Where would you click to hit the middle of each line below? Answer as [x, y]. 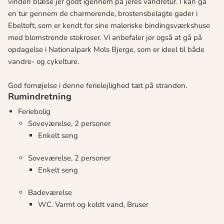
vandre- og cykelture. [43, 62]
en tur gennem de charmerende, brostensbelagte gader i [103, 14]
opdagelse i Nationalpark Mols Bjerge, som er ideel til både [106, 50]
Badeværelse [50, 193]
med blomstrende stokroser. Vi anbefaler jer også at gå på [105, 38]
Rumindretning [40, 97]
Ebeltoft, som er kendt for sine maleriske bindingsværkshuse [109, 26]
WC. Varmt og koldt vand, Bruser [93, 205]
